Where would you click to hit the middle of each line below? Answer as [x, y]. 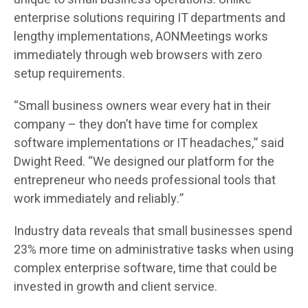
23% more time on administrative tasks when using [154, 250]
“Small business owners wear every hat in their [142, 107]
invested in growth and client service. [115, 287]
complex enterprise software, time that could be [145, 269]
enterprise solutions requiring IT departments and [150, 19]
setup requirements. [69, 74]
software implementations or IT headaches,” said [149, 144]
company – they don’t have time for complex [136, 125]
